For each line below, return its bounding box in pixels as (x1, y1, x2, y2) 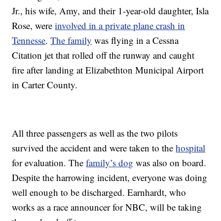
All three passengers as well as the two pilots (12, 127, 178, 140)
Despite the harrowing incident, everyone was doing (12, 171, 208, 184)
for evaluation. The (12, 156, 86, 169)
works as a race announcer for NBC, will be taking (12, 201, 202, 214)
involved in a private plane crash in (55, 19, 185, 32)
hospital (176, 142, 206, 154)
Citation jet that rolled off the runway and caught (12, 49, 195, 62)
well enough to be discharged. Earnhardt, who (12, 186, 186, 199)
